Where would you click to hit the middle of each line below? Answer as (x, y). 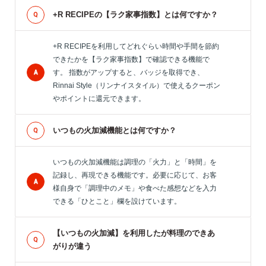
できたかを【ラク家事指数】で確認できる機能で (131, 59)
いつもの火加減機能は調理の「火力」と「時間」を (135, 162)
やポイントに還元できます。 (99, 99)
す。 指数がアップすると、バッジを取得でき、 (129, 72)
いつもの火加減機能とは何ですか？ (115, 130)
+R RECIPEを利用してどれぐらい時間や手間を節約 (136, 46)
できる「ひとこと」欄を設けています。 (117, 201)
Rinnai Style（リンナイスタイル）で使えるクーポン (137, 85)
